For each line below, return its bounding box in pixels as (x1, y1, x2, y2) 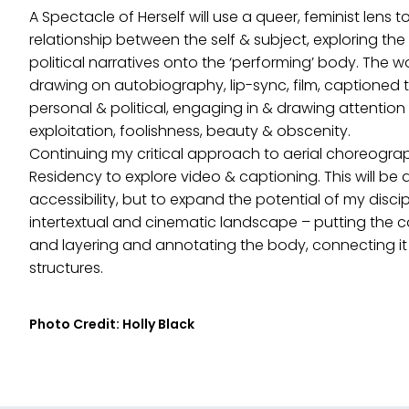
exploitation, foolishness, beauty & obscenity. (29, 121, 351, 142)
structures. (29, 257, 103, 279)
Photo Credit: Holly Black (29, 315, 194, 334)
